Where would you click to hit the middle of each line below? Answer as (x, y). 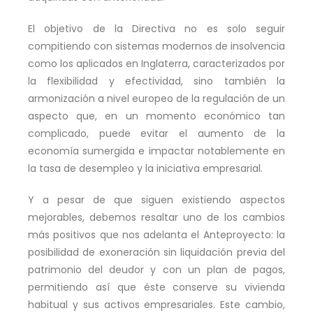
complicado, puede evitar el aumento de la (156, 133)
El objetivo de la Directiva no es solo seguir (156, 28)
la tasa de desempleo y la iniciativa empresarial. (145, 168)
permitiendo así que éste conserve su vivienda (156, 287)
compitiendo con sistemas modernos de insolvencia (156, 46)
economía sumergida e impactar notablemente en (156, 151)
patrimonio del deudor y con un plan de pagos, (156, 269)
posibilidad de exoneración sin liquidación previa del (156, 252)
